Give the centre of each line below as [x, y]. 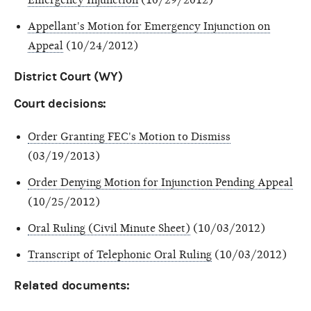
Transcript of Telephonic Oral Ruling [120, 254]
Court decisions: [60, 103]
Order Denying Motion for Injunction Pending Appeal [160, 182]
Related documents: [72, 285]
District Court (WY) [68, 76]
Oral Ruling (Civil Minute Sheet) [109, 228]
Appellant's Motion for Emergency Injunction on [149, 26]
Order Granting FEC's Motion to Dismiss [129, 136]
